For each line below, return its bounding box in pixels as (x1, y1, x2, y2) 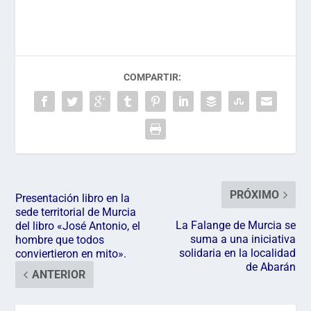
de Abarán (245, 260, 296, 274)
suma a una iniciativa (190, 232, 296, 246)
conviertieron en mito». (15, 246, 127, 260)
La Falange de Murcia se (175, 218, 296, 232)
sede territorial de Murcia (15, 205, 137, 219)
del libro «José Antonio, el (15, 219, 141, 233)
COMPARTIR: (123, 71, 181, 83)
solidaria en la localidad (178, 246, 296, 260)
